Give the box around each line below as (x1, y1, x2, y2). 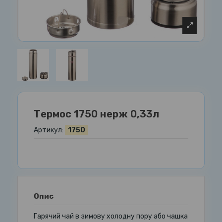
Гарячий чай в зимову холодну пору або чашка (34, 212, 188, 221)
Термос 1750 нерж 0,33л (34, 108, 160, 120)
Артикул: (34, 126, 64, 135)
